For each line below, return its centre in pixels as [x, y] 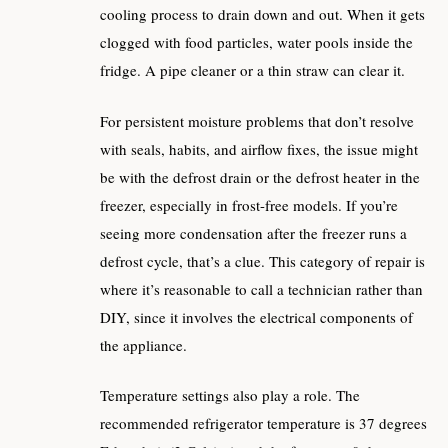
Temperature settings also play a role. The [230, 395]
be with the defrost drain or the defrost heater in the [260, 176]
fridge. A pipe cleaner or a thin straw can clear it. [252, 70]
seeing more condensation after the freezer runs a [253, 232]
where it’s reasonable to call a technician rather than [261, 288]
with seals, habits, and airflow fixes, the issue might [259, 148]
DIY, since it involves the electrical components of [256, 316]
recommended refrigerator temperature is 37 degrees [263, 423]
